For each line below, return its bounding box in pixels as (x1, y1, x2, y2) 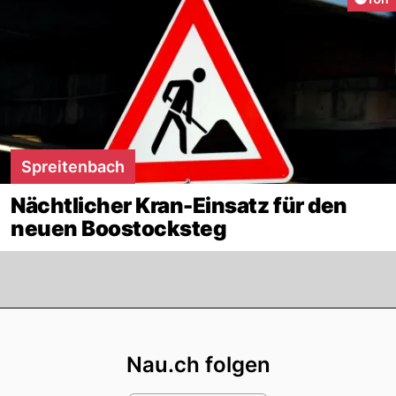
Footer (196, 307, 286, 342)
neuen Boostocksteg (11, 215, 227, 241)
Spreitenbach (21, 156, 125, 176)
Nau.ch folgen (126, 351, 270, 377)
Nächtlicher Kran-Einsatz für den (11, 192, 347, 218)
